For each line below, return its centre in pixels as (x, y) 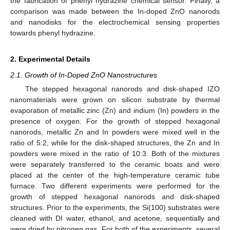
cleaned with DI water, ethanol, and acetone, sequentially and (115, 218)
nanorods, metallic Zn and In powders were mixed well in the (115, 132)
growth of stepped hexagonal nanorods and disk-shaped (115, 197)
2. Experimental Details (50, 59)
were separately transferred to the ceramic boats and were (115, 164)
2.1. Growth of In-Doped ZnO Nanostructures (84, 75)
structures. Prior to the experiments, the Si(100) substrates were (115, 207)
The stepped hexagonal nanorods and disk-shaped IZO (122, 89)
